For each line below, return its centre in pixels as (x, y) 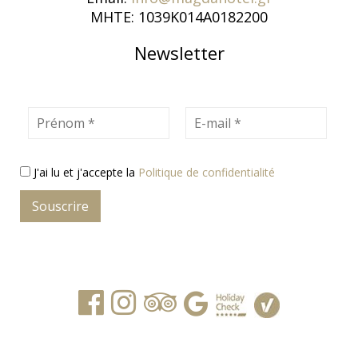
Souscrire (60, 207)
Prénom (54, 116)
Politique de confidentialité (207, 173)
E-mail (205, 116)
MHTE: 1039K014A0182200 (179, 17)
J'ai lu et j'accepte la (86, 173)
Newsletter (179, 53)
